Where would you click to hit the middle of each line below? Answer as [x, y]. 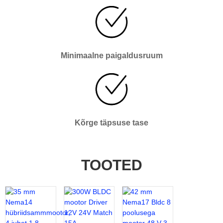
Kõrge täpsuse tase [111, 122]
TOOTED [111, 165]
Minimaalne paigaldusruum [111, 55]
